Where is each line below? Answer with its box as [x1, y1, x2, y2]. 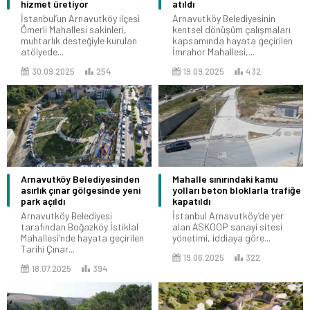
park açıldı [21, 194, 65, 207]
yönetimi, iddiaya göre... [172, 231, 271, 244]
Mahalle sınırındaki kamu [172, 172, 278, 185]
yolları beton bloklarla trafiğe [172, 183, 301, 196]
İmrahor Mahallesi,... [172, 46, 255, 58]
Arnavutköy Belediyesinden [21, 172, 140, 185]
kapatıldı [172, 194, 210, 207]
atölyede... [21, 46, 64, 58]
